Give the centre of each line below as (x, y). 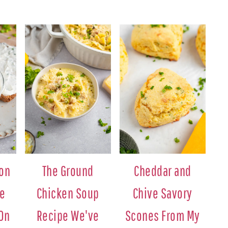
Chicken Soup (68, 193)
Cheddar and (163, 171)
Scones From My (162, 216)
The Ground (68, 171)
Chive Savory (162, 193)
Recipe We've (68, 216)
